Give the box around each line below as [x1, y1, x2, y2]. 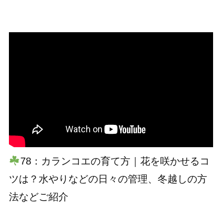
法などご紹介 [8, 191, 68, 202]
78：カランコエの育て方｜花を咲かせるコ [20, 155, 210, 166]
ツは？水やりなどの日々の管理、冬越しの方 [8, 173, 207, 184]
